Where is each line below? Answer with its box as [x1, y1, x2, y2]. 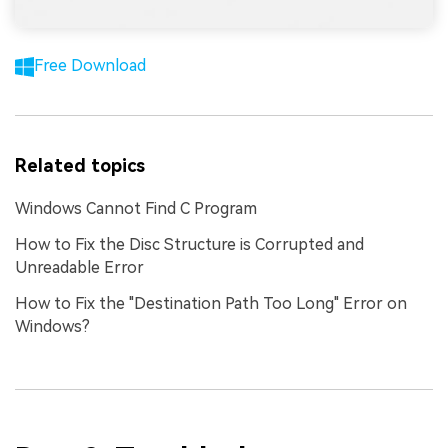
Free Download [34, 55, 147, 75]
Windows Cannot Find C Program [15, 199, 257, 219]
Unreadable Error [15, 258, 144, 278]
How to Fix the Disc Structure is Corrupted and [15, 235, 364, 255]
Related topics [15, 155, 145, 177]
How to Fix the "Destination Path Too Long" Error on [15, 294, 407, 314]
